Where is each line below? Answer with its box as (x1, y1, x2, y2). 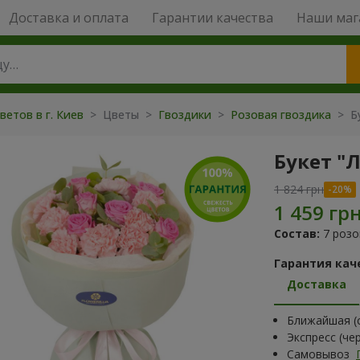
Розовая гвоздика (231, 107, 334, 122)
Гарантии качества (151, 9, 273, 27)
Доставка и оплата (8, 9, 129, 27)
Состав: (274, 226, 320, 241)
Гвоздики (158, 107, 215, 122)
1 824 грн (274, 182, 324, 197)
